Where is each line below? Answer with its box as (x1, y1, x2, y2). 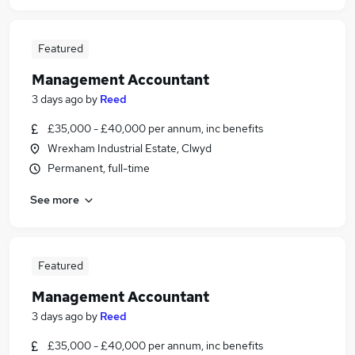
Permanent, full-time (48, 161, 150, 175)
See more (30, 192, 79, 207)
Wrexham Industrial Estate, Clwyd (48, 141, 212, 155)
